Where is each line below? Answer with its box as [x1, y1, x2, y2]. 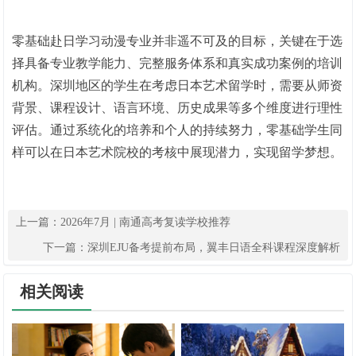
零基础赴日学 [12, 34, 89, 48]
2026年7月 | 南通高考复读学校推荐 [60, 216, 231, 229]
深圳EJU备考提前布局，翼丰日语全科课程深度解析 [87, 242, 340, 254]
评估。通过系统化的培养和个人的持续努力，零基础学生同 [12, 123, 343, 137]
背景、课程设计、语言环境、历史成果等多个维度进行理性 [12, 101, 343, 115]
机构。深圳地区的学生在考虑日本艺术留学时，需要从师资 [12, 79, 343, 93]
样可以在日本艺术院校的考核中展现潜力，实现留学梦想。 [12, 145, 343, 160]
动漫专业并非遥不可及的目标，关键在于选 [101, 34, 343, 48]
